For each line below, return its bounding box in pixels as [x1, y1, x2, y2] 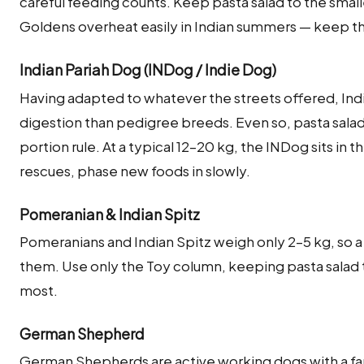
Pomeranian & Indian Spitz [19, 204, 200, 223]
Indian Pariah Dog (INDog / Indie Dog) [19, 60, 276, 80]
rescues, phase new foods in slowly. [19, 161, 250, 180]
